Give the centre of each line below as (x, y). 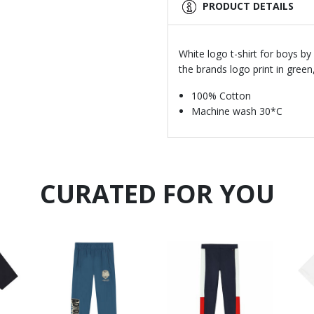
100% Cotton (221, 95)
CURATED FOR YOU (157, 193)
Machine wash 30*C (237, 111)
